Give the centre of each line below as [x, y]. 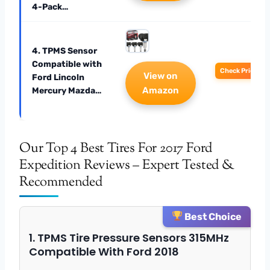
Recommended [61, 182]
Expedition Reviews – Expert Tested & [127, 165]
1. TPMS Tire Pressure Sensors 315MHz [129, 237]
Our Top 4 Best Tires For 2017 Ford [116, 149]
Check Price [238, 71]
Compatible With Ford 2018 [104, 251]
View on [161, 76]
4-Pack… [50, 7]
